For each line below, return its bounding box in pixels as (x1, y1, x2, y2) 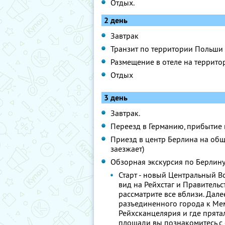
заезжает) (110, 144, 144, 154)
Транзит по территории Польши (110, 44, 223, 54)
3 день (104, 92, 128, 103)
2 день (104, 15, 128, 26)
